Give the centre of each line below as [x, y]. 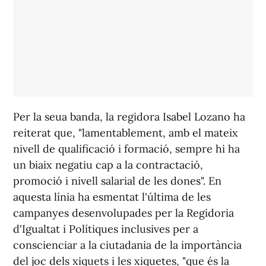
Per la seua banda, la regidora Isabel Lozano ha [129, 117]
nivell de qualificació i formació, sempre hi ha [126, 149]
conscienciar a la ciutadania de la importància [127, 245]
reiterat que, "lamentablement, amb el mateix [126, 133]
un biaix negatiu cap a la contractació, [108, 165]
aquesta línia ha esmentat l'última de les [112, 197]
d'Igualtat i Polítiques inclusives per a [106, 229]
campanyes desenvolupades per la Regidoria [123, 213]
